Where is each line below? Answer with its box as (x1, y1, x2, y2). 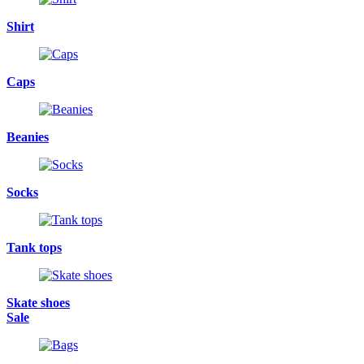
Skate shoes (6, 296, 70, 310)
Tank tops (6, 240, 62, 254)
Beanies (6, 130, 49, 144)
